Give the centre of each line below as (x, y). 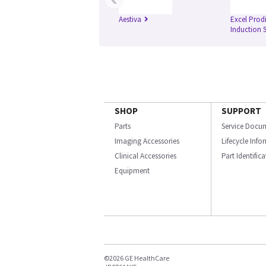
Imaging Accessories (147, 141)
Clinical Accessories (145, 156)
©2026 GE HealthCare (137, 258)
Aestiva (130, 19)
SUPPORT (241, 111)
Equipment (132, 171)
